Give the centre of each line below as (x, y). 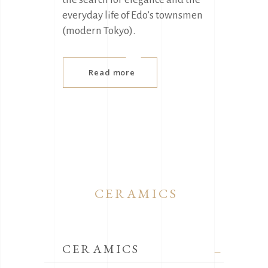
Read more (112, 72)
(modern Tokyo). (99, 31)
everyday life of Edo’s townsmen (133, 15)
